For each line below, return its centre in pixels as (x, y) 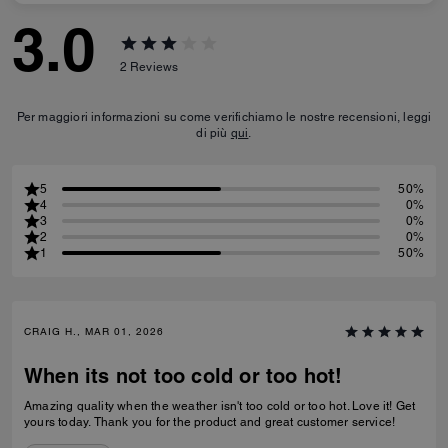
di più (213, 133)
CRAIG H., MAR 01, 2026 (94, 331)
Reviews (154, 66)
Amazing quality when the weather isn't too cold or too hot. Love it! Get (188, 406)
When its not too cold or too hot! (183, 376)
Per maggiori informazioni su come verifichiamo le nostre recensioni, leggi (224, 117)
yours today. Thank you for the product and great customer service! (244, 422)
